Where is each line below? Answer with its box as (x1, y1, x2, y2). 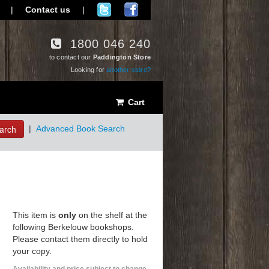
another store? (106, 66, 151, 73)
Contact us (25, 5, 70, 14)
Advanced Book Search (36, 123, 125, 133)
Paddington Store (92, 53, 151, 61)
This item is (13, 210, 58, 220)
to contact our (49, 53, 93, 61)
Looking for (70, 66, 107, 73)
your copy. (13, 246, 52, 256)
